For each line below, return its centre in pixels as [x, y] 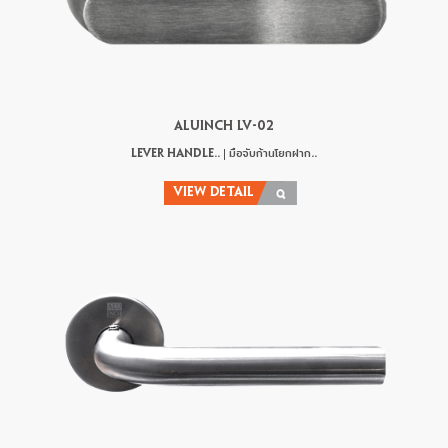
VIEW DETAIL [214, 193]
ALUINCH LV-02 [224, 127]
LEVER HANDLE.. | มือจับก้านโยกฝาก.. [224, 154]
